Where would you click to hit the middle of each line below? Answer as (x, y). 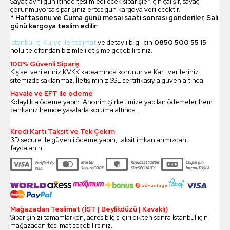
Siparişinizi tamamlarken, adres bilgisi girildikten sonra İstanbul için (109, 218)
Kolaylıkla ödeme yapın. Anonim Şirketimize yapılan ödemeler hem (111, 102)
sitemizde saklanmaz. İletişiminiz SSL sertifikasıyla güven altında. (108, 81)
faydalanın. (27, 148)
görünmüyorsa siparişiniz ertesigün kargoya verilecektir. (95, 10)
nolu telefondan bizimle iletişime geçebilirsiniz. (81, 51)
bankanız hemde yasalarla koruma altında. (74, 110)
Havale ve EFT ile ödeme (52, 94)
